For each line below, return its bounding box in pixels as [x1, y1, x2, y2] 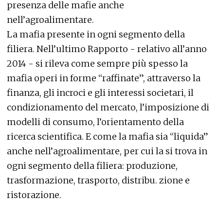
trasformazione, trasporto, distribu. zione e [7, 175, 190, 186]
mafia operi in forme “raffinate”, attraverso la [7, 73, 200, 84]
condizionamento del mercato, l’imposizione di [7, 102, 209, 113]
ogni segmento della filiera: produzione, [7, 160, 178, 172]
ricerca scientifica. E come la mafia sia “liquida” [7, 131, 208, 143]
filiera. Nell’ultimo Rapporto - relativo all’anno [7, 43, 207, 55]
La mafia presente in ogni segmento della [7, 29, 185, 40]
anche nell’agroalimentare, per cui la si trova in [7, 145, 207, 157]
